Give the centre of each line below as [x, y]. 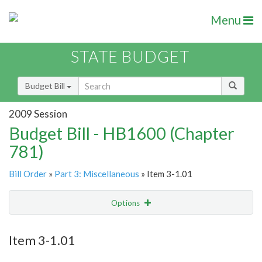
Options [126, 203]
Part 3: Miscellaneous [97, 174]
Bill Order [28, 174]
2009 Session [38, 113]
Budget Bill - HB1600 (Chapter [122, 133]
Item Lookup [35, 251]
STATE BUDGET [130, 57]
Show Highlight [95, 227]
